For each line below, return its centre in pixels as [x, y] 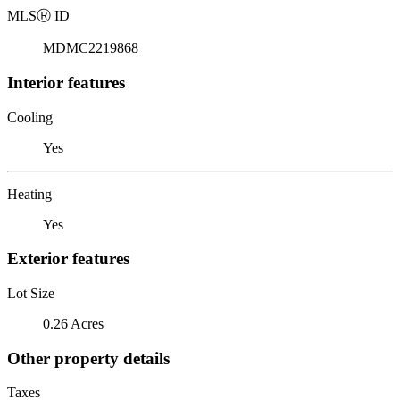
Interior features [66, 82]
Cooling [30, 117]
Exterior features [68, 259]
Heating [29, 194]
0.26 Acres [73, 323]
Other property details [88, 358]
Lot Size [31, 293]
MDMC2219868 [91, 48]
